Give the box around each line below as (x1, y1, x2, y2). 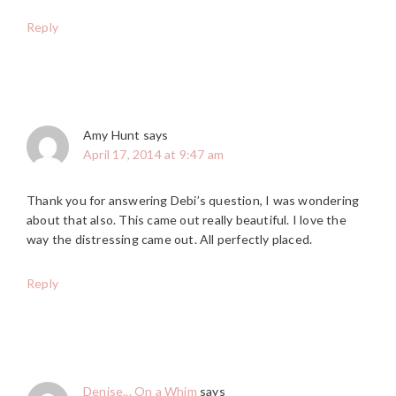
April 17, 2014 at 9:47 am (83, 146, 224, 162)
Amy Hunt (83, 126, 141, 142)
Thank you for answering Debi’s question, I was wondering (27, 192, 360, 208)
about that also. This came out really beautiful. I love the (27, 211, 346, 227)
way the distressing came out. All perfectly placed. (27, 231, 313, 247)
